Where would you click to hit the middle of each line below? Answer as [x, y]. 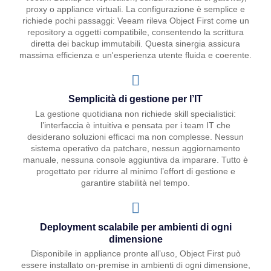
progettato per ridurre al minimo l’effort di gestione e [135, 171]
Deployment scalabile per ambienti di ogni [135, 227]
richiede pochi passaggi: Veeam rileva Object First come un [135, 20]
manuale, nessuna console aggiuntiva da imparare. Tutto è [135, 159]
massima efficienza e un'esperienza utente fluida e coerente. [135, 55]
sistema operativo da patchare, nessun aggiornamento [135, 148]
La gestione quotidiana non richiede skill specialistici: [135, 113]
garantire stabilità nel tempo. [135, 182]
